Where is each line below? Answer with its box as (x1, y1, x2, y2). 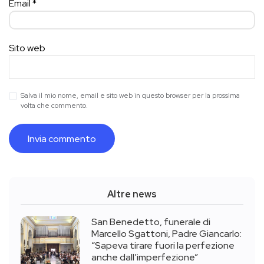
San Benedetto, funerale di (91, 216, 210, 228)
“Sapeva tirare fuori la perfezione (91, 239, 235, 252)
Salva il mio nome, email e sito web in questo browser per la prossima (21, 91, 240, 100)
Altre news (107, 188, 157, 200)
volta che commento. (21, 101, 88, 110)
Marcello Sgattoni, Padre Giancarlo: (91, 227, 242, 240)
